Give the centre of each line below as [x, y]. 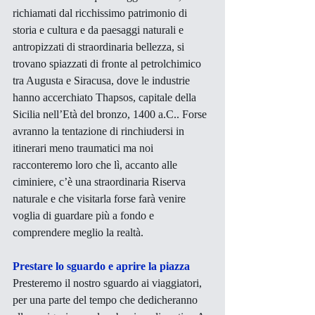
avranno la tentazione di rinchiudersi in [100, 131]
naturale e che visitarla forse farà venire [101, 198]
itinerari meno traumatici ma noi [84, 148]
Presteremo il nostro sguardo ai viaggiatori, [109, 283]
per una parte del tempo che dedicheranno [107, 300]
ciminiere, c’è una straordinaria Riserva [101, 181]
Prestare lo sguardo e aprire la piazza [101, 266]
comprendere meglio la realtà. [78, 232]
